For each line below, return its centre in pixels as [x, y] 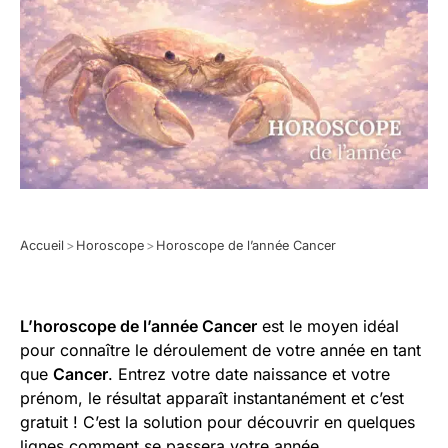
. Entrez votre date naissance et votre [249, 374]
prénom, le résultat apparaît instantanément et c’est [212, 398]
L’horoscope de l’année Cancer [138, 326]
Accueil [42, 246]
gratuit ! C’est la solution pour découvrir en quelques [217, 422]
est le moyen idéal [328, 326]
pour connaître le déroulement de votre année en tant [220, 350]
